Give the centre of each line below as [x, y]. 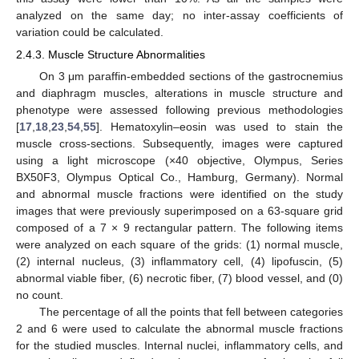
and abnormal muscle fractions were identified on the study [179, 194]
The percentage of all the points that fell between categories [191, 311]
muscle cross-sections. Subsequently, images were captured [179, 143]
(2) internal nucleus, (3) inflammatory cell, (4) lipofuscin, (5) [179, 261]
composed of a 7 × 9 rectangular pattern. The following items [179, 227]
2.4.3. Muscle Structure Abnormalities [111, 54]
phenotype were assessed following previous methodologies [179, 109]
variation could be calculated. [90, 32]
